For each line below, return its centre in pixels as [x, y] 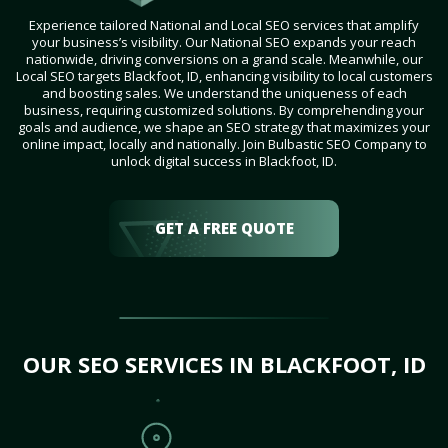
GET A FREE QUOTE [224, 228]
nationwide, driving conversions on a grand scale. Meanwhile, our [224, 59]
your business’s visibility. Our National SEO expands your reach [224, 42]
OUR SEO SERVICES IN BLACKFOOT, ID [224, 364]
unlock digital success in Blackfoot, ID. [224, 161]
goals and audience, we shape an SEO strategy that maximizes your [224, 127]
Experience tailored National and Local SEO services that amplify [224, 25]
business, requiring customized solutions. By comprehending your [224, 110]
